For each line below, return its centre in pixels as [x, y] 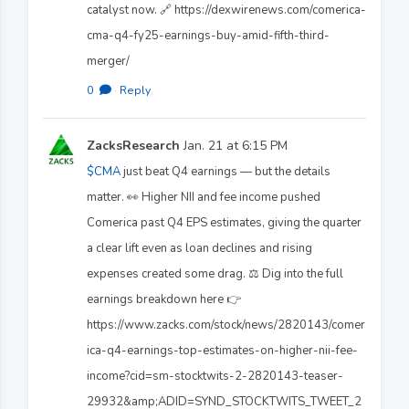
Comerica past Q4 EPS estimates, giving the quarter [224, 222]
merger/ [108, 61]
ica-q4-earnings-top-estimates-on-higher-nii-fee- [222, 350]
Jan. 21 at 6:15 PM [234, 145]
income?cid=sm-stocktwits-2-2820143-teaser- [215, 376]
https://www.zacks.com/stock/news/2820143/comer [226, 325]
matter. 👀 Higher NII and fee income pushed [204, 197]
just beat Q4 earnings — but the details [225, 171]
